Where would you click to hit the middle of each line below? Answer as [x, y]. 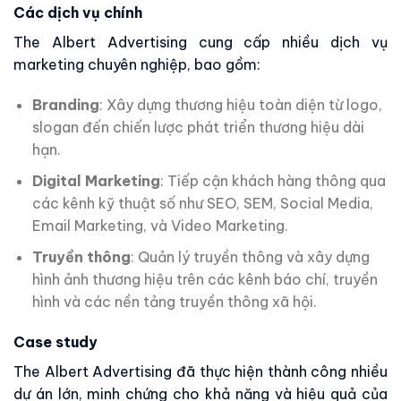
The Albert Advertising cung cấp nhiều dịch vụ [200, 42]
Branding [65, 105]
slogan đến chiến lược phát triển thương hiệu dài [198, 128]
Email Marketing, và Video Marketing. [160, 225]
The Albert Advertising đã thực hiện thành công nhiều [200, 372]
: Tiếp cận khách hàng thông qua [273, 180]
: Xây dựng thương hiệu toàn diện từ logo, [240, 105]
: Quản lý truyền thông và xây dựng [250, 256]
